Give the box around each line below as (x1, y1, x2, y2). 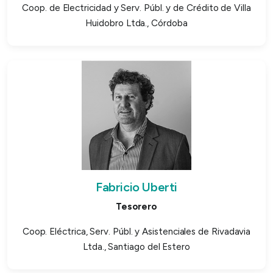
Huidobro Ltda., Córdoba (85, 17, 188, 29)
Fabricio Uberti (96, 179, 177, 194)
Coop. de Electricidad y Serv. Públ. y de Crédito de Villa (22, 2, 251, 13)
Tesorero (115, 200, 158, 212)
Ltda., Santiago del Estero (83, 241, 190, 252)
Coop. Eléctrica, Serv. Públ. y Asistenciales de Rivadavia (22, 225, 251, 237)
